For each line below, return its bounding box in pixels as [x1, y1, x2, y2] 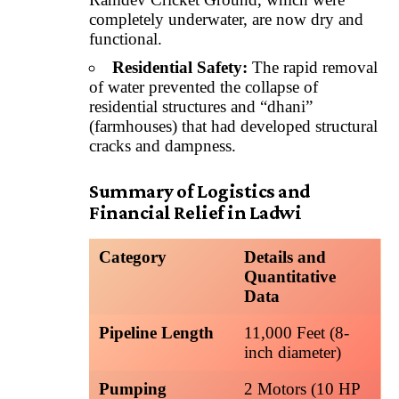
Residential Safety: [112, 57, 248, 77]
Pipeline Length [98, 323, 214, 343]
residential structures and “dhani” [89, 96, 313, 116]
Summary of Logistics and [89, 180, 311, 203]
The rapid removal [248, 57, 378, 77]
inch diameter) [243, 343, 341, 362]
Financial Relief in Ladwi [89, 201, 302, 224]
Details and [243, 248, 326, 267]
